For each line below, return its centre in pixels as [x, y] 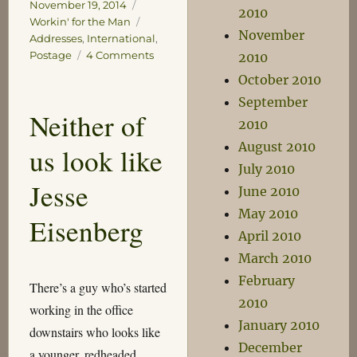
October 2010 [280, 80]
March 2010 [275, 258]
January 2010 [279, 325]
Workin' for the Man [80, 21]
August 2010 [277, 147]
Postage [50, 55]
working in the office [81, 310]
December [271, 347]
